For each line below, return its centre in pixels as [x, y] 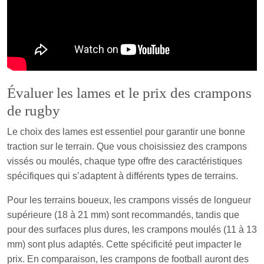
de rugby [34, 110]
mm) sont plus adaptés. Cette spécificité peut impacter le [124, 244]
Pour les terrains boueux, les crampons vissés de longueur [129, 200]
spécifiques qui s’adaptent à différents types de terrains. [123, 176]
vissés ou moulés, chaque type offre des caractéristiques [125, 161]
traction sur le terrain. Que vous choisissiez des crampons [127, 146]
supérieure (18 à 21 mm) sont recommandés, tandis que [123, 214]
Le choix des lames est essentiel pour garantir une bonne [126, 131]
